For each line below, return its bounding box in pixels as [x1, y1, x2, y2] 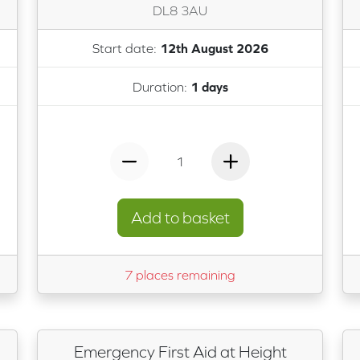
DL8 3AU [153, 2, 207, 18]
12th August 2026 [159, 41, 268, 56]
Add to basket [130, 208, 230, 227]
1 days [190, 79, 228, 94]
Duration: [132, 79, 190, 94]
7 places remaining [125, 267, 235, 282]
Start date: [92, 41, 160, 56]
